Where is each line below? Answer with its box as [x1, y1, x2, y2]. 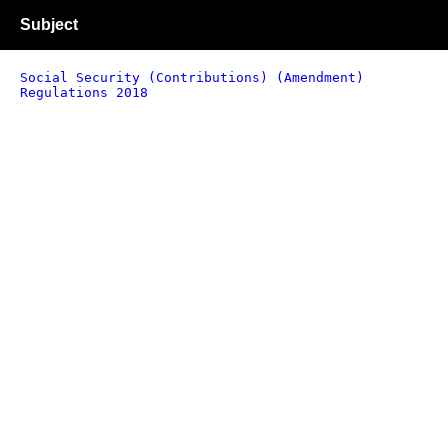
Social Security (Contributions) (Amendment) [20, 70, 364, 85]
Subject [20, 16, 78, 33]
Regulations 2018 [20, 85, 148, 100]
